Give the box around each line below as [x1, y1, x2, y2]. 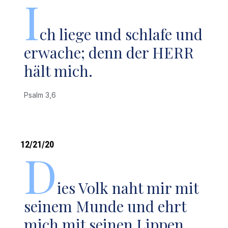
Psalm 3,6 [24, 91, 61, 99]
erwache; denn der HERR [24, 42, 194, 63]
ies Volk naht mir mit [57, 178, 199, 198]
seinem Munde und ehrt [24, 196, 187, 216]
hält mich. [24, 61, 93, 81]
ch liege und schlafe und [40, 24, 203, 44]
